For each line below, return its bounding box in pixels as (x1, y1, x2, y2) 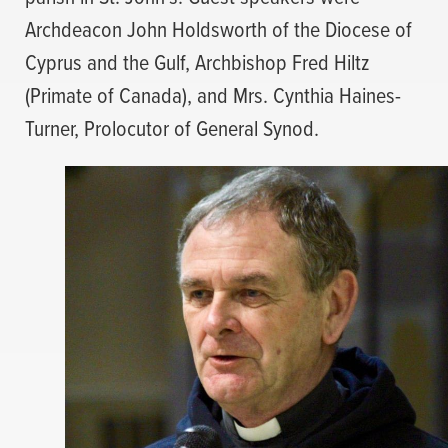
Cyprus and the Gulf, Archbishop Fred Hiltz (25, 45, 370, 77)
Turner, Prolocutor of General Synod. (25, 111, 319, 143)
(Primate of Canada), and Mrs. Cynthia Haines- (25, 78, 401, 110)
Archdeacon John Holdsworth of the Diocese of (25, 12, 412, 44)
